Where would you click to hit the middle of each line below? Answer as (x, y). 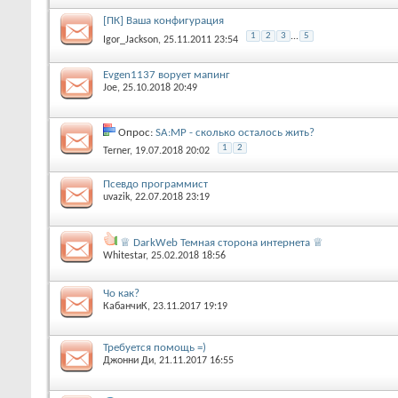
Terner (116, 151)
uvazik (116, 197)
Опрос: (137, 132)
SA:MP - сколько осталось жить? (235, 132)
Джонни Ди (128, 361)
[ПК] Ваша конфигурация (163, 20)
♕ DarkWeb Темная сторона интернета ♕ (222, 243)
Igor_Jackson (131, 40)
